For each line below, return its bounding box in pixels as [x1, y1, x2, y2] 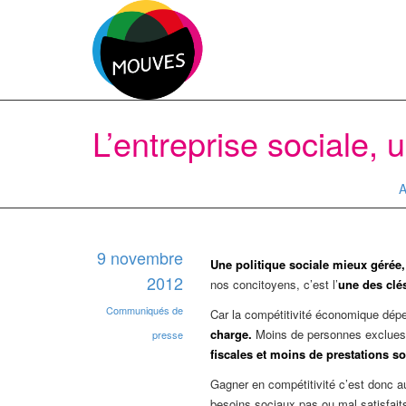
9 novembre [97, 246, 183, 269]
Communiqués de [106, 303, 183, 317]
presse [152, 327, 183, 342]
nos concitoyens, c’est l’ [210, 275, 338, 294]
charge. [210, 325, 256, 343]
